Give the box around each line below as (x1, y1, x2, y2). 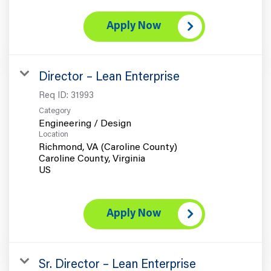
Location (39, 130, 68, 139)
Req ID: (39, 91, 71, 100)
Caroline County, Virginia (39, 154, 145, 164)
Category (39, 106, 70, 115)
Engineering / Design (39, 119, 131, 129)
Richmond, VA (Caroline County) (39, 142, 177, 152)
